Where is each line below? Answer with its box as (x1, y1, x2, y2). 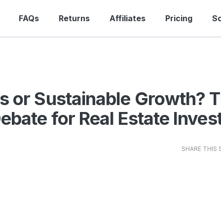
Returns (59, 13, 90, 23)
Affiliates (110, 13, 146, 23)
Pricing (165, 13, 192, 23)
